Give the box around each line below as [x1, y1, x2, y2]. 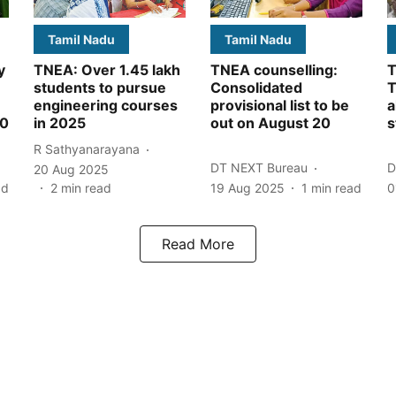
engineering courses [34, 95, 178, 114]
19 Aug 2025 [210, 179, 285, 195]
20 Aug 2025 [34, 161, 109, 177]
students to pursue [34, 78, 166, 96]
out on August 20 [210, 113, 331, 132]
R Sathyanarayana [34, 141, 140, 157]
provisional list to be [210, 95, 349, 114]
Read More [162, 234, 234, 253]
